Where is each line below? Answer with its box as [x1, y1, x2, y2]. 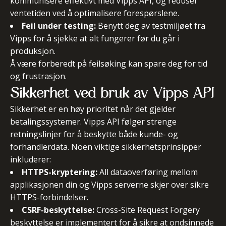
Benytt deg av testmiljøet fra [96, 20, 205, 31]
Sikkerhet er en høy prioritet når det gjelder [10, 103, 176, 115]
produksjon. [10, 45, 55, 56]
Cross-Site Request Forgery [94, 204, 200, 215]
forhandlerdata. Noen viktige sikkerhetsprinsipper [10, 141, 201, 152]
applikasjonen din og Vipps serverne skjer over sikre [10, 179, 209, 190]
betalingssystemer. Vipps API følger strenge [10, 116, 177, 127]
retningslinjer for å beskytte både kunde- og [10, 129, 178, 140]
